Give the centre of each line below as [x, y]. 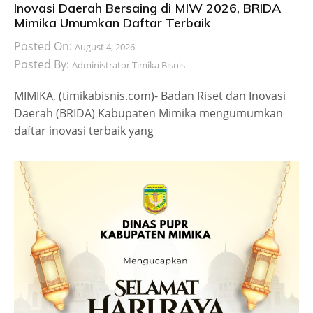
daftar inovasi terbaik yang [84, 131]
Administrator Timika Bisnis [129, 65]
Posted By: [43, 65]
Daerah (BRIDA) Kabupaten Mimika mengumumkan [148, 114]
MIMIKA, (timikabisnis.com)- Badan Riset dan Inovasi [150, 96]
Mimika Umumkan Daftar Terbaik [112, 23]
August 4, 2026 [105, 47]
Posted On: [44, 46]
